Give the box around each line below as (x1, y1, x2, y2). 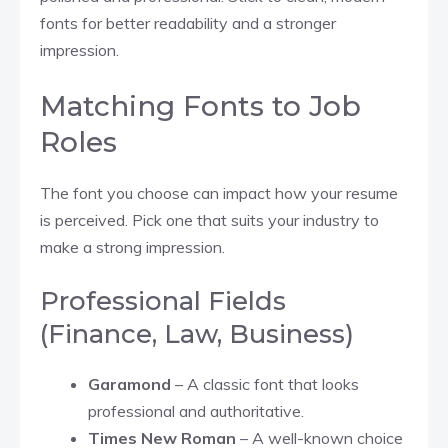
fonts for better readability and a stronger (40, 12, 336, 33)
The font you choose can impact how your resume (40, 182, 398, 203)
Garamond (88, 373, 175, 394)
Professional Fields (40, 284, 286, 317)
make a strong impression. (40, 236, 225, 257)
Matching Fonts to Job (40, 88, 361, 123)
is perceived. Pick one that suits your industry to (40, 209, 379, 230)
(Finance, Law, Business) (40, 317, 354, 350)
